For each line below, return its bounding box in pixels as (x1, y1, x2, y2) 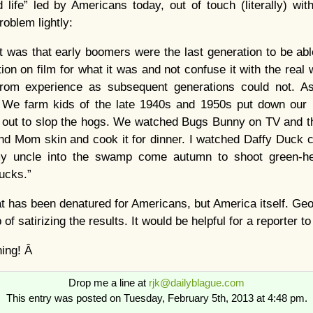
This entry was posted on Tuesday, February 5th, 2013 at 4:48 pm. (6, 292, 307, 304)
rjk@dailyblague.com (149, 277, 245, 289)
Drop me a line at (68, 277, 149, 289)
